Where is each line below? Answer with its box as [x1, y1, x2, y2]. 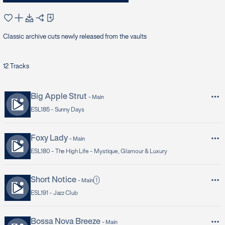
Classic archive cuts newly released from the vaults [3, 34, 147, 41]
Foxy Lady [31, 135, 68, 143]
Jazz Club [53, 190, 78, 196]
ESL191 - [31, 190, 53, 196]
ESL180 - [31, 149, 55, 155]
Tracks [10, 64, 29, 70]
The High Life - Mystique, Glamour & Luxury [55, 149, 167, 155]
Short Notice [31, 176, 76, 184]
